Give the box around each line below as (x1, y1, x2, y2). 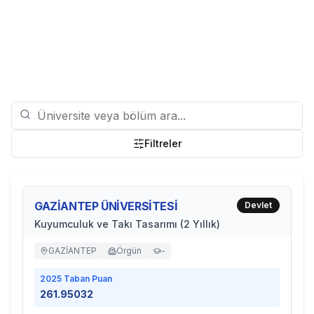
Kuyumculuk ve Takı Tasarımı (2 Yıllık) (34, 218, 220, 230)
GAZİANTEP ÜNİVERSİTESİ (34, 199, 178, 213)
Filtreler (144, 137, 182, 149)
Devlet (245, 200, 272, 210)
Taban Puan (62, 273, 112, 284)
